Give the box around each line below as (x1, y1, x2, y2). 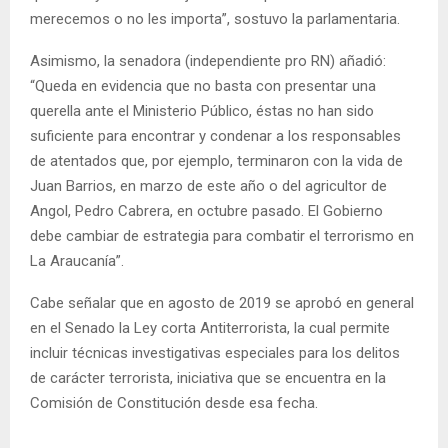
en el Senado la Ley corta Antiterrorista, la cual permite (30, 319, 390, 338)
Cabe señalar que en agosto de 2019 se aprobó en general (30, 294, 414, 313)
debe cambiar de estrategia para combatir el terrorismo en (30, 227, 414, 246)
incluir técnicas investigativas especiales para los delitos (30, 344, 400, 363)
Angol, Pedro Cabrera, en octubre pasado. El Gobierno (30, 202, 383, 221)
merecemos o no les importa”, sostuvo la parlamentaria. (30, 10, 400, 29)
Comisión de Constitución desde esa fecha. (30, 394, 318, 413)
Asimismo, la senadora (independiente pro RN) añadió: (30, 52, 386, 71)
